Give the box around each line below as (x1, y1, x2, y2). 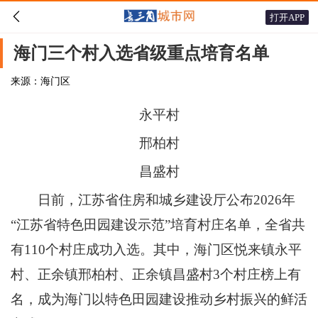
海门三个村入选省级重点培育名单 (13, 44, 269, 62)
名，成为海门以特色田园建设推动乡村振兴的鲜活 (11, 292, 307, 307)
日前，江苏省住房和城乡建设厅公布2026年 (38, 192, 295, 207)
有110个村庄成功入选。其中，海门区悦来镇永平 (11, 242, 302, 257)
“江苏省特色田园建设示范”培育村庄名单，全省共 (11, 217, 305, 232)
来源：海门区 (11, 76, 70, 87)
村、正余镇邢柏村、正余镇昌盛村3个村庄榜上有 (11, 267, 301, 282)
